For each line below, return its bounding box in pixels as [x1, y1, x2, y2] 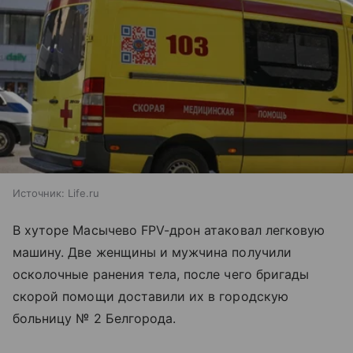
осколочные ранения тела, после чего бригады [13, 266, 310, 283]
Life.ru [68, 187, 99, 200]
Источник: [13, 187, 65, 200]
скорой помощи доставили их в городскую [13, 288, 288, 305]
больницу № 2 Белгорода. [13, 310, 176, 327]
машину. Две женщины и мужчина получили [13, 244, 292, 261]
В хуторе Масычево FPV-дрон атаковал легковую [13, 222, 325, 239]
